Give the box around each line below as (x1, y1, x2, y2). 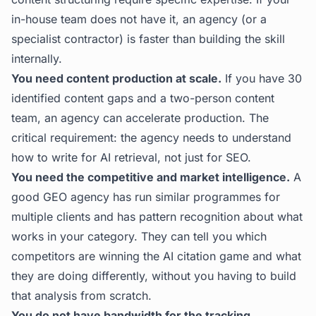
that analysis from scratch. (11, 288, 152, 303)
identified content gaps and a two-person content (11, 91, 274, 105)
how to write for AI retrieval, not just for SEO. (11, 150, 251, 164)
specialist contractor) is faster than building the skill (11, 32, 285, 46)
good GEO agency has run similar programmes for (11, 190, 280, 204)
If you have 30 (221, 71, 302, 85)
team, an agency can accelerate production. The (11, 111, 269, 125)
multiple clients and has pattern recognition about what (11, 209, 303, 224)
